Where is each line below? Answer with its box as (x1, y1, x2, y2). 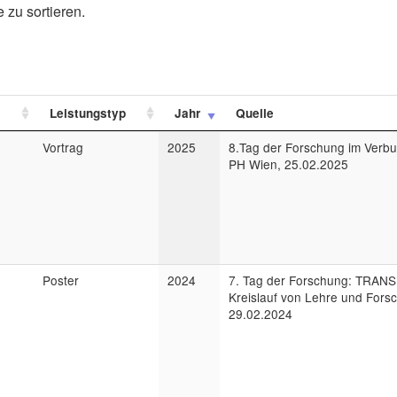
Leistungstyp (50, 105, 126, 121)
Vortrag (43, 138, 83, 156)
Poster (43, 271, 79, 289)
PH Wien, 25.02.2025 (229, 155, 348, 173)
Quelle (236, 105, 274, 121)
